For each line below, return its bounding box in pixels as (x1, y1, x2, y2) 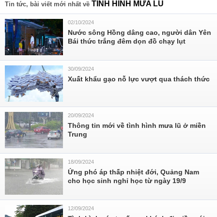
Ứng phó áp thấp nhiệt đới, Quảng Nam (68, 168, 199, 176)
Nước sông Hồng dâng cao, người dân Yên (68, 29, 211, 36)
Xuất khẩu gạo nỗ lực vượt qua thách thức (68, 75, 210, 83)
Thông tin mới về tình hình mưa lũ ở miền (68, 122, 206, 129)
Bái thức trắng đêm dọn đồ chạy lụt (68, 37, 186, 45)
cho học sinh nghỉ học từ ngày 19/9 (68, 177, 186, 185)
